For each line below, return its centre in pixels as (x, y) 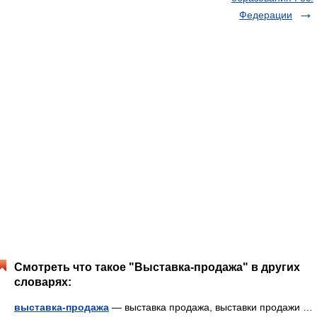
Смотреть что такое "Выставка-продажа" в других (157, 267)
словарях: (43, 282)
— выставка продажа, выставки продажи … (211, 307)
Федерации (266, 15)
